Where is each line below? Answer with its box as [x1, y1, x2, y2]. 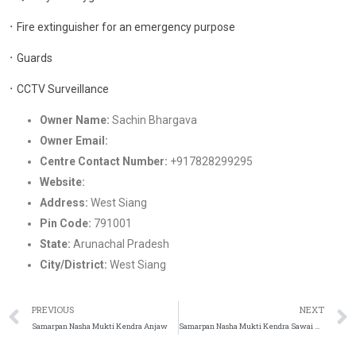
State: [40, 237, 71, 250]
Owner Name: [40, 113, 110, 126]
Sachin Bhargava [110, 113, 197, 126]
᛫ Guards [8, 51, 52, 64]
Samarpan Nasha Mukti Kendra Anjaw [32, 320, 168, 331]
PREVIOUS [32, 303, 74, 315]
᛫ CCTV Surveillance [8, 82, 109, 95]
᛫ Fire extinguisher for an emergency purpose [8, 20, 235, 33]
